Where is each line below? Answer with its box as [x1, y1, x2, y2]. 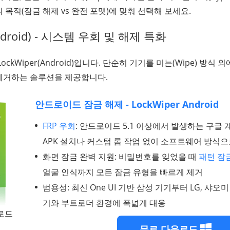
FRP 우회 [43, 120, 75, 131]
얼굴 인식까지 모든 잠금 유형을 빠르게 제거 [43, 166, 203, 178]
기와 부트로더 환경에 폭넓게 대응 [43, 197, 166, 208]
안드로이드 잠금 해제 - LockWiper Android [35, 98, 219, 110]
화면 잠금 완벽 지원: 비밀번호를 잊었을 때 [43, 150, 199, 162]
